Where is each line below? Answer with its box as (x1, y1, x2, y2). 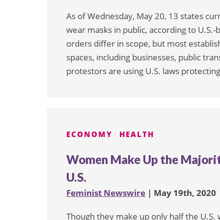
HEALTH (119, 129, 154, 139)
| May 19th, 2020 (145, 187, 216, 198)
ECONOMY (66, 129, 112, 139)
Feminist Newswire (66, 187, 145, 198)
